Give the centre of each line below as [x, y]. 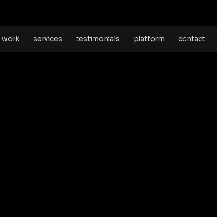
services [48, 39]
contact [192, 39]
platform [149, 39]
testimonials [98, 39]
